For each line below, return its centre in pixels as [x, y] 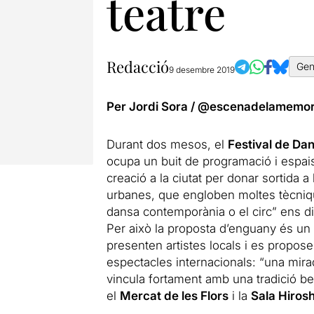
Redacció [137, 67]
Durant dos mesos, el [167, 144]
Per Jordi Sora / [152, 107]
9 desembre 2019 [202, 70]
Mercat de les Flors [174, 296]
